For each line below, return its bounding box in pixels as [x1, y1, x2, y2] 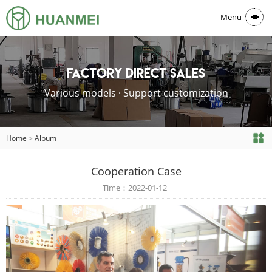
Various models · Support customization [44, 86, 228, 100]
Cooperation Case [90, 164, 182, 178]
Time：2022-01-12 [102, 182, 167, 193]
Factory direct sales [67, 64, 205, 81]
